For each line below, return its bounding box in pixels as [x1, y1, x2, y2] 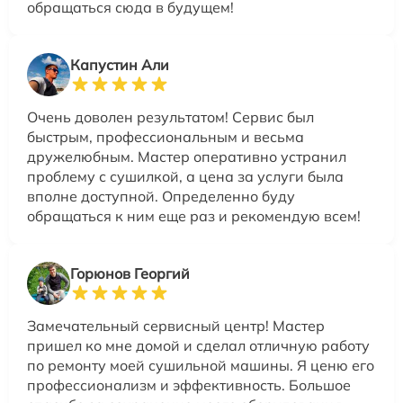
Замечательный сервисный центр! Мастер [27, 316, 325, 335]
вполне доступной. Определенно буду [27, 186, 295, 205]
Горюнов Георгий [70, 264, 190, 282]
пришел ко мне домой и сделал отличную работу [27, 336, 370, 354]
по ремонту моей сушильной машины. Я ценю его [27, 355, 374, 374]
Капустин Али [70, 55, 169, 74]
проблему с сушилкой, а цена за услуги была [27, 166, 344, 185]
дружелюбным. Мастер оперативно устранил [27, 147, 346, 166]
